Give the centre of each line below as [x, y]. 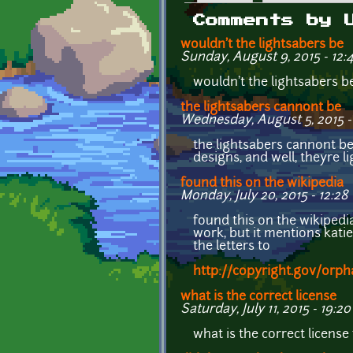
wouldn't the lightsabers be [262, 45]
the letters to [232, 246]
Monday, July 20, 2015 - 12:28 [264, 196]
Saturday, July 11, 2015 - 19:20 [266, 309]
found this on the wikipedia [262, 183]
